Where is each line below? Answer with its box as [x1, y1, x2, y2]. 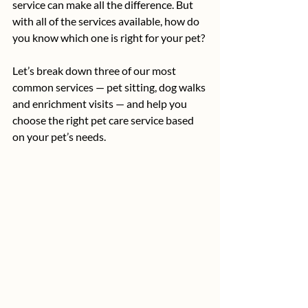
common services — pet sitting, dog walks [12, 80, 208, 93]
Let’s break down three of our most [12, 64, 178, 77]
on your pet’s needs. [12, 130, 106, 143]
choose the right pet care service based [12, 113, 196, 126]
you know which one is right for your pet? [12, 31, 205, 44]
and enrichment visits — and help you [12, 97, 189, 110]
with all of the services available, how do [12, 14, 201, 27]
